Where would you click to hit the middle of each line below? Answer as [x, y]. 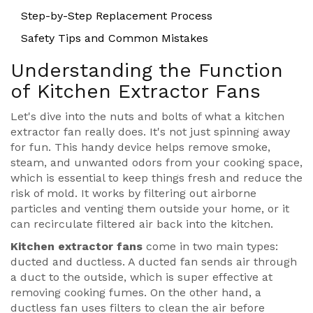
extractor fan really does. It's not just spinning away [150, 132]
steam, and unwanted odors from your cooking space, [156, 163]
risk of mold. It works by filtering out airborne [133, 194]
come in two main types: [210, 247]
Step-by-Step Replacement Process [117, 16]
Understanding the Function [147, 71]
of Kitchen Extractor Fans [136, 92]
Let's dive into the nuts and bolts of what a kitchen [147, 117]
